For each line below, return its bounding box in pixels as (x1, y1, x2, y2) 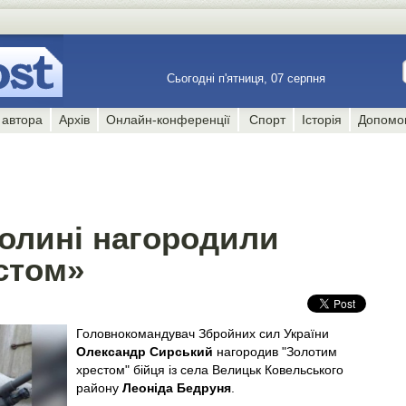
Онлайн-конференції (106, 112, 231, 127)
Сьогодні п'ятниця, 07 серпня (167, 72, 329, 85)
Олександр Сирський (76, 344, 213, 359)
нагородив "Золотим (213, 344, 337, 359)
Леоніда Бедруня (122, 381, 231, 395)
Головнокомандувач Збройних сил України (76, 326, 329, 341)
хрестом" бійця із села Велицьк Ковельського (76, 362, 343, 377)
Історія (301, 112, 342, 127)
